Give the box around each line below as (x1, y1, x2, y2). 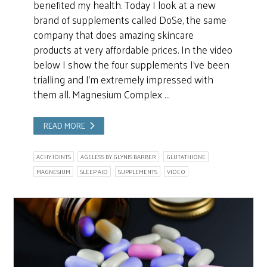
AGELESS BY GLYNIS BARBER (80, 151, 157, 163)
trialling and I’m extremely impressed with (33, 70, 213, 89)
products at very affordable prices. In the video (33, 41, 232, 59)
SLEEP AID (80, 166, 108, 177)
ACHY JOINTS (36, 151, 71, 163)
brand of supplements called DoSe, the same (33, 11, 226, 29)
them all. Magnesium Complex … (33, 85, 169, 104)
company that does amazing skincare (33, 26, 194, 44)
